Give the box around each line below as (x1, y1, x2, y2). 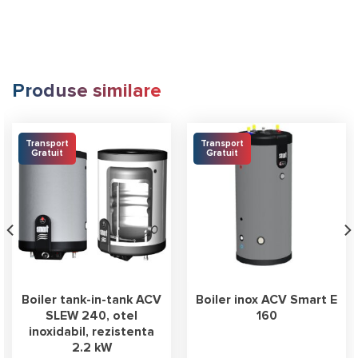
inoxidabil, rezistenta (29, 325, 154, 338)
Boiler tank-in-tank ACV (22, 293, 161, 306)
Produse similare (12, 81, 161, 101)
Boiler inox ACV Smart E (196, 293, 337, 306)
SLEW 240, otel (46, 309, 137, 322)
